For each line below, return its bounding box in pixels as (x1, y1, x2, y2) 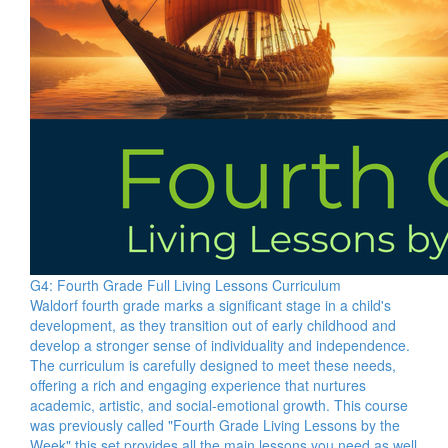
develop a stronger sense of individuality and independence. (30, 335, 410, 355)
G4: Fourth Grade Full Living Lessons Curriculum (30, 275, 341, 295)
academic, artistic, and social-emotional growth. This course (30, 395, 408, 415)
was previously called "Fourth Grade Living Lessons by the (30, 415, 400, 435)
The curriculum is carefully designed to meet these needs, (30, 355, 396, 375)
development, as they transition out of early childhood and (30, 315, 396, 335)
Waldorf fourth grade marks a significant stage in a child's (30, 295, 391, 315)
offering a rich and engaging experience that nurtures (30, 375, 366, 395)
